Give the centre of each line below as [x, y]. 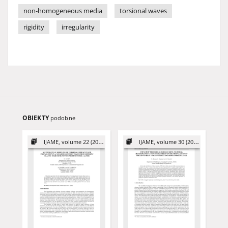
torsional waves [143, 11]
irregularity [78, 27]
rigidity [34, 27]
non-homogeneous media [63, 11]
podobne [63, 118]
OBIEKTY [36, 118]
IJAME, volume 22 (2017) [71, 142]
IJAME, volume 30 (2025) [166, 142]
